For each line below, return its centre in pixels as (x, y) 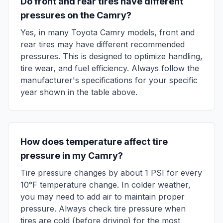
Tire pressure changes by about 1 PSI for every (111, 173)
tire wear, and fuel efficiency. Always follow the (110, 68)
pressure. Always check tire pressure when (103, 209)
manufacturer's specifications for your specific (109, 80)
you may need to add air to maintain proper (103, 197)
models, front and (160, 32)
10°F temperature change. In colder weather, (106, 185)
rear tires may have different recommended (103, 44)
